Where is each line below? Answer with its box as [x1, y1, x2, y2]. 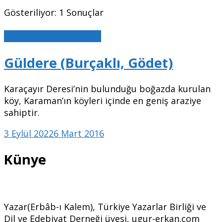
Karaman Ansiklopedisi [4, 30, 101, 43]
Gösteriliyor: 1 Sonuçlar [4, 6, 104, 19]
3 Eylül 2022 [4, 127, 54, 140]
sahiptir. [4, 107, 40, 119]
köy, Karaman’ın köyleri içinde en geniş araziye [4, 95, 201, 107]
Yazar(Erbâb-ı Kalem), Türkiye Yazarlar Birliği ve [4, 200, 206, 213]
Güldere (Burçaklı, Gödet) [4, 53, 173, 72]
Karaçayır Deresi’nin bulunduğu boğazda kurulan [4, 83, 211, 95]
